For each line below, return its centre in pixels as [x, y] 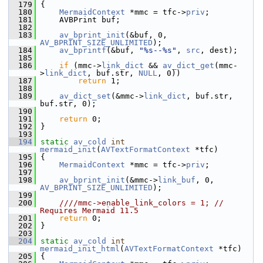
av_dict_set [85, 96]
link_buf [177, 180]
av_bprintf [83, 50]
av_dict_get [188, 65]
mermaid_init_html [80, 249]
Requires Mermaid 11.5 [89, 210]
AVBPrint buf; [78, 20]
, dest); [219, 50]
